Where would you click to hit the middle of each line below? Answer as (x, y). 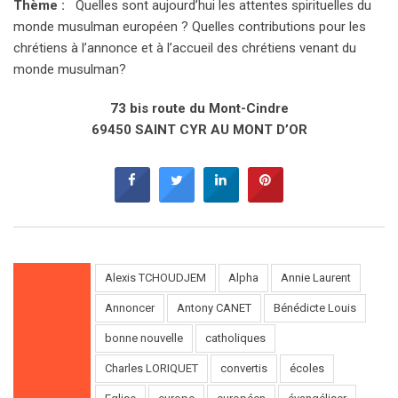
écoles (307, 368)
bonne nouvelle (144, 338)
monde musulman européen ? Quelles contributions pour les (190, 26)
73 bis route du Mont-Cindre (199, 108)
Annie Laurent (316, 277)
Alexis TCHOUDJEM (155, 277)
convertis (244, 368)
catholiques (235, 338)
